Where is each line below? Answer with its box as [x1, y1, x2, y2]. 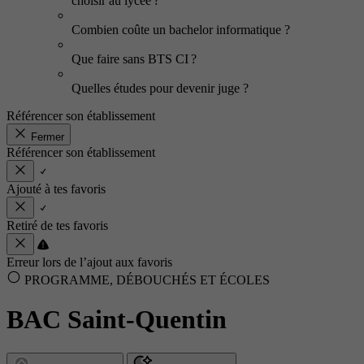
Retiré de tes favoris [6, 219, 108, 232]
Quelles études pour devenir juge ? [71, 81, 252, 95]
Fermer [31, 131, 64, 143]
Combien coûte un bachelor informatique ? [71, 23, 290, 37]
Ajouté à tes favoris [6, 182, 106, 196]
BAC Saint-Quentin [6, 305, 227, 335]
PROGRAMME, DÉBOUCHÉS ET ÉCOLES [21, 273, 270, 287]
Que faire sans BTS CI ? [71, 52, 197, 66]
